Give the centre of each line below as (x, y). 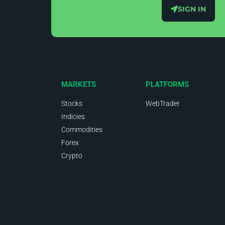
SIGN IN (192, 9)
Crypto (72, 156)
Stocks (72, 104)
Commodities (82, 130)
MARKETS (79, 85)
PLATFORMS (167, 85)
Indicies (73, 117)
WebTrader (163, 104)
